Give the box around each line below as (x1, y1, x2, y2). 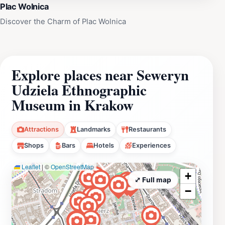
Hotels (93, 141, 114, 149)
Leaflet (20, 162, 40, 171)
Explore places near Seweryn (12, 64, 189, 85)
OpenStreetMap (51, 162, 94, 171)
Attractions (24, 125, 59, 133)
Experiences (132, 141, 171, 149)
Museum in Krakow (12, 94, 134, 116)
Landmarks (77, 125, 110, 133)
